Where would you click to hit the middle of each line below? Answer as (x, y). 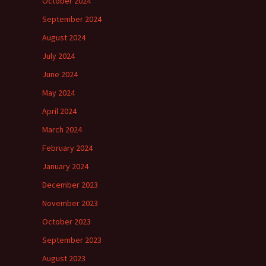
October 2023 (66, 221)
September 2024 (72, 19)
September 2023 (72, 240)
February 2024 (67, 148)
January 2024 (65, 166)
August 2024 (64, 37)
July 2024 (58, 56)
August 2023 (64, 258)
